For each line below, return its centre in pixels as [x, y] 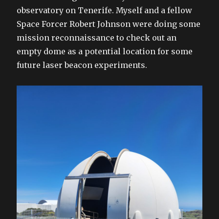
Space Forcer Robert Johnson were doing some [109, 24]
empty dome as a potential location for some [105, 51]
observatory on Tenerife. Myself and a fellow [105, 10]
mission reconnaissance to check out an [97, 37]
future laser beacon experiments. [82, 65]
